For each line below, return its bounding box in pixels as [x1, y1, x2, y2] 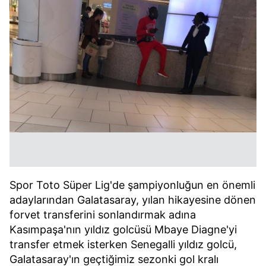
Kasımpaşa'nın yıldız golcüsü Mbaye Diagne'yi [9, 223, 237, 236]
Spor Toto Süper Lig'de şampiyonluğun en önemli [9, 179, 255, 191]
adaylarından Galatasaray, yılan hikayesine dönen [9, 194, 256, 206]
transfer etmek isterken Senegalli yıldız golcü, [9, 238, 237, 251]
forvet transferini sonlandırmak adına [9, 208, 196, 221]
